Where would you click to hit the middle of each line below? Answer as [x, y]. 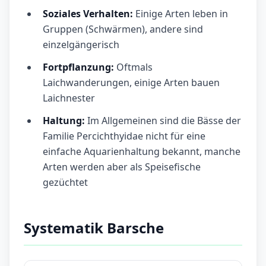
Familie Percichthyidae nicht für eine [124, 136]
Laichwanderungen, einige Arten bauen [131, 83]
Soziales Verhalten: [88, 14]
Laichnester [69, 98]
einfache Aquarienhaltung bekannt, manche [142, 152]
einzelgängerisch [81, 45]
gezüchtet [65, 183]
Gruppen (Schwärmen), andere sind [123, 29]
